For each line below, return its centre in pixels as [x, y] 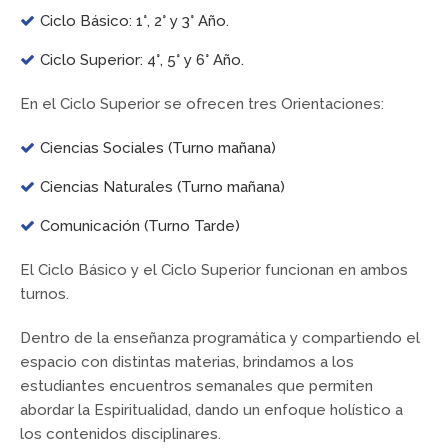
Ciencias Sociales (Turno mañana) [157, 148]
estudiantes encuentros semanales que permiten [196, 386]
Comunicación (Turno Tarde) [139, 226]
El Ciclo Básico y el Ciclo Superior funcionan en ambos [214, 270]
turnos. [44, 294]
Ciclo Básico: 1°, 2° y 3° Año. [134, 21]
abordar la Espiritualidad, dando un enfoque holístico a [211, 410]
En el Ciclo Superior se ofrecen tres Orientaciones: [202, 104]
